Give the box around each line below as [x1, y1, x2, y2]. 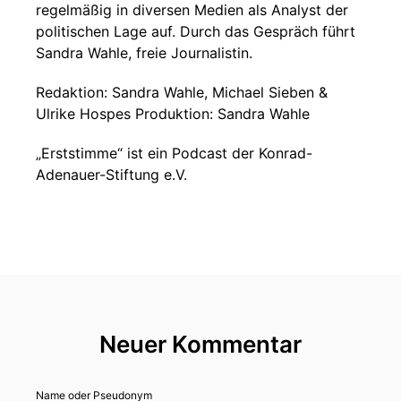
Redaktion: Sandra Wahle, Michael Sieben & [36, 83, 328, 101]
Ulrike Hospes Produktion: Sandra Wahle [36, 105, 310, 123]
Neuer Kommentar [99, 330, 302, 358]
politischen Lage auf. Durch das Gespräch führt [36, 22, 355, 40]
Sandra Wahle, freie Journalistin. [36, 44, 252, 62]
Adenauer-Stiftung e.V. [36, 166, 187, 183]
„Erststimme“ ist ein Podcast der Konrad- [36, 144, 312, 162]
